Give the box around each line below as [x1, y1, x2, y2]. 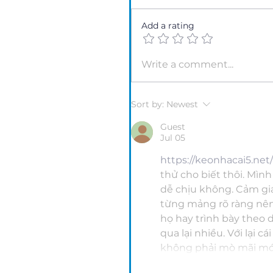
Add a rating [141, 20, 194, 32]
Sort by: [131, 99, 164, 110]
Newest [166, 99, 198, 110]
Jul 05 [160, 132, 185, 144]
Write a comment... [141, 58, 233, 71]
